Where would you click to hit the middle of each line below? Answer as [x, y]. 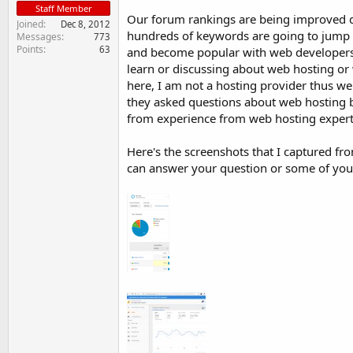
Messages [39, 37]
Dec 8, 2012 [85, 24]
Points [30, 49]
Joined [30, 24]
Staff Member [63, 8]
